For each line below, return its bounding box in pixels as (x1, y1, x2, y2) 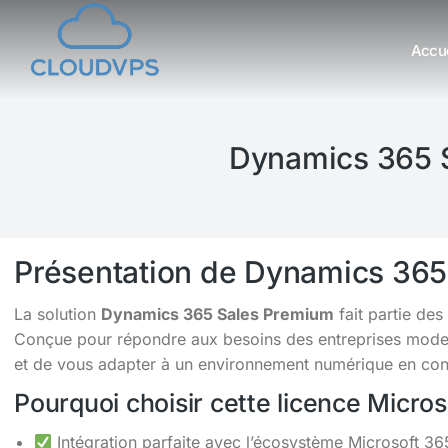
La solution (14, 304, 101, 324)
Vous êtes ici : (30, 62, 135, 82)
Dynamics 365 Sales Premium (101, 304, 334, 324)
